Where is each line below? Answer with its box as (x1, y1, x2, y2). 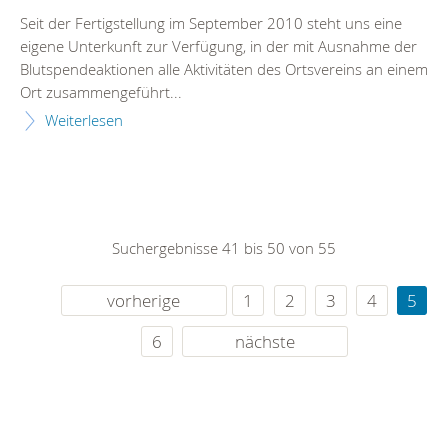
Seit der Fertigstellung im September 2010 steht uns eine (20, 13, 402, 34)
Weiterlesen (45, 110, 123, 131)
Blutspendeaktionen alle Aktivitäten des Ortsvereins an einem (20, 59, 428, 80)
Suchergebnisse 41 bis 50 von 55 (112, 238, 336, 259)
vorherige (107, 289, 181, 313)
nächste (234, 330, 295, 354)
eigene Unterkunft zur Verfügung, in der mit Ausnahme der (20, 36, 417, 57)
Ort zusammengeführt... (20, 82, 182, 103)
